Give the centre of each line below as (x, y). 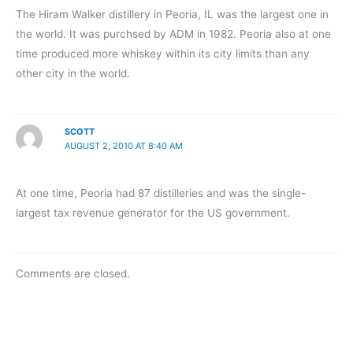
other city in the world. (73, 74)
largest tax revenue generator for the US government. (153, 212)
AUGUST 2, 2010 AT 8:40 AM (123, 146)
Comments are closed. (73, 273)
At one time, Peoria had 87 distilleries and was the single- (161, 193)
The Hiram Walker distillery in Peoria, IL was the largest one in (172, 15)
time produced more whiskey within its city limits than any (163, 54)
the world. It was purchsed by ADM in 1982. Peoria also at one (173, 34)
